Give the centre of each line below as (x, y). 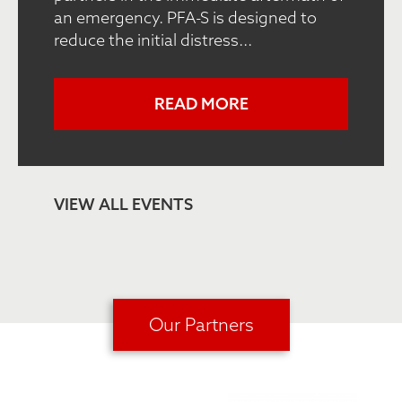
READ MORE (201, 104)
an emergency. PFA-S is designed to (185, 18)
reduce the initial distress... (153, 40)
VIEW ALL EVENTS (123, 205)
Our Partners (201, 325)
